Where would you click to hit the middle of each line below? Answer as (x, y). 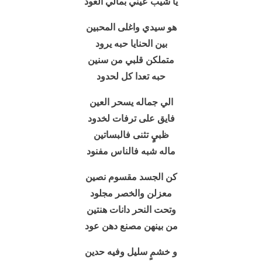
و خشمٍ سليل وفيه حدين (131, 252)
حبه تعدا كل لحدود (131, 76)
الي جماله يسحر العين (131, 102)
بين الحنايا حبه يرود (131, 44)
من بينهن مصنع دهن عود (131, 226)
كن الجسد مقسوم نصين (131, 177)
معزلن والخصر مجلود (131, 193)
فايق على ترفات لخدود (131, 118)
